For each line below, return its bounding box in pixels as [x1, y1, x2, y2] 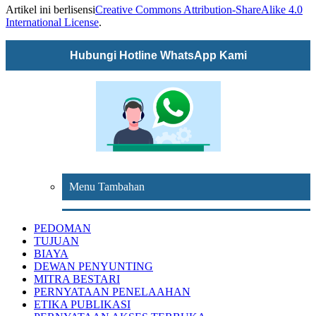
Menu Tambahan [69, 181, 145, 193]
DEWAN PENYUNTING [34, 260, 153, 273]
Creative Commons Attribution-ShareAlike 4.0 [95, 4, 303, 16]
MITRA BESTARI [34, 273, 120, 286]
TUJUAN [34, 235, 79, 248]
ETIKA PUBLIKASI [34, 298, 130, 311]
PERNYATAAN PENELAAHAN [34, 286, 190, 298]
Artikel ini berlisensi [6, 4, 95, 16]
